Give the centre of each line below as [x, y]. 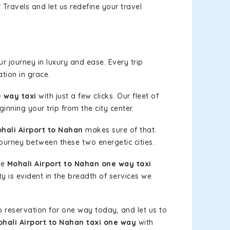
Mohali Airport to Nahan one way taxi [79, 164]
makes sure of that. [120, 130]
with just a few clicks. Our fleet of [97, 96]
